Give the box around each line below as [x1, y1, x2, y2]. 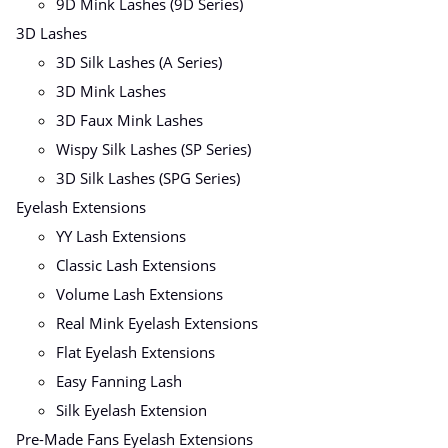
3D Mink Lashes [56, 81, 166, 102]
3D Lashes [16, 23, 87, 44]
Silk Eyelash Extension [56, 400, 207, 421]
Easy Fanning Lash [56, 371, 182, 392]
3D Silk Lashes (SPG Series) [56, 168, 240, 189]
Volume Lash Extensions [56, 284, 223, 305]
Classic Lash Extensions [56, 255, 216, 276]
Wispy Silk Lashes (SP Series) [56, 139, 251, 160]
